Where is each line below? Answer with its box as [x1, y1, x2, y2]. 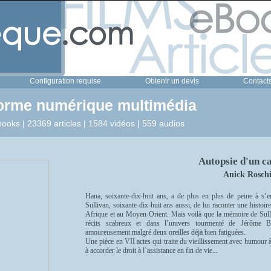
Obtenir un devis [145, 76, 199, 85]
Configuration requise [30, 76, 101, 85]
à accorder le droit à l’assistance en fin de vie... [85, 246, 218, 255]
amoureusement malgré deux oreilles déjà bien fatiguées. [85, 228, 246, 237]
